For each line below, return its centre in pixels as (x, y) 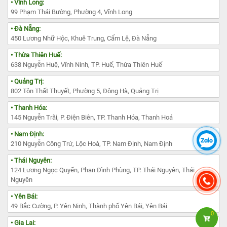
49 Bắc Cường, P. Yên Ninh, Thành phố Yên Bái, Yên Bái (89, 206)
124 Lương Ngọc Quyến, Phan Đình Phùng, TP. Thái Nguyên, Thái (103, 170)
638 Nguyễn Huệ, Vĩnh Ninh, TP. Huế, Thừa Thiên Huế (86, 64)
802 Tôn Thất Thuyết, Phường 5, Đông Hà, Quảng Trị (85, 91)
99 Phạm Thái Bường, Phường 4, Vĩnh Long (71, 12)
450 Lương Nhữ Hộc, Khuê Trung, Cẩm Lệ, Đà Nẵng (84, 38)
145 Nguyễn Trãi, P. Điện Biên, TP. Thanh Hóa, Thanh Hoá (92, 117)
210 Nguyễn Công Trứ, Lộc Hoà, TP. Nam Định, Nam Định (91, 143)
